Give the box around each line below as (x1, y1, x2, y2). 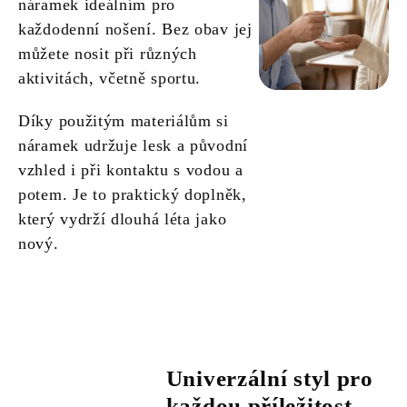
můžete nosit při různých (18, 45, 197, 64)
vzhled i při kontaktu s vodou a (18, 161, 243, 180)
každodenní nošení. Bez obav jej (18, 20, 253, 39)
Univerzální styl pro (165, 366, 373, 392)
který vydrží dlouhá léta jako (18, 210, 227, 229)
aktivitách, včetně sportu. (18, 69, 202, 88)
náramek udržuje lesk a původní (18, 136, 248, 155)
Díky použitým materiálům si (18, 112, 229, 131)
